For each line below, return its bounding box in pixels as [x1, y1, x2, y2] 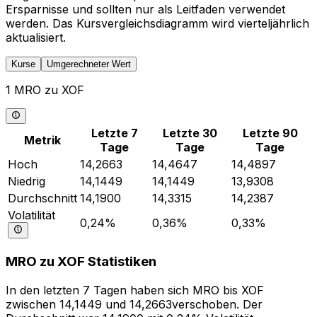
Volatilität [8, 208, 55, 223]
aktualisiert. [6, 30, 66, 45]
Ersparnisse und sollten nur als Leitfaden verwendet [6, 2, 285, 16]
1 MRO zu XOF [6, 83, 84, 97]
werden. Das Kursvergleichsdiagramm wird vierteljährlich [6, 16, 309, 30]
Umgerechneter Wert [47, 59, 131, 69]
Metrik [24, 133, 61, 148]
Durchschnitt [8, 191, 77, 206]
